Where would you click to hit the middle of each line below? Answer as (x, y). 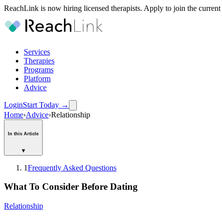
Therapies (39, 61)
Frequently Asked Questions (72, 167)
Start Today (41, 105)
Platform (37, 79)
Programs (39, 70)
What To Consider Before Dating (71, 187)
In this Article (23, 134)
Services (37, 52)
